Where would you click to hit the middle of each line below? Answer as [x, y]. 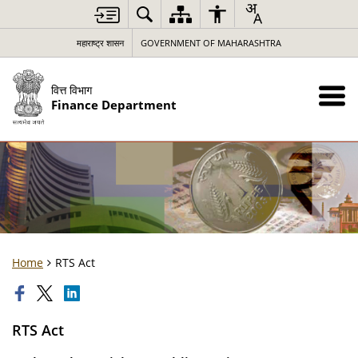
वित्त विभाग [71, 89]
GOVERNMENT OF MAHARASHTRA [211, 43]
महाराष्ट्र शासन [100, 43]
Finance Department [113, 105]
